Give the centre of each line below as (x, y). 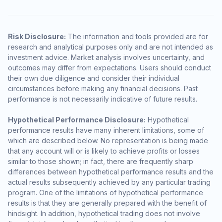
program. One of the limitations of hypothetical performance (106, 192)
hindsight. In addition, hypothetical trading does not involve (104, 213)
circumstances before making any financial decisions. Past (103, 88)
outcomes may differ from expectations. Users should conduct (110, 67)
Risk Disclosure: (37, 36)
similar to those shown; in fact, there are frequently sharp (101, 161)
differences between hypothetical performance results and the (111, 171)
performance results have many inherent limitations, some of (106, 130)
